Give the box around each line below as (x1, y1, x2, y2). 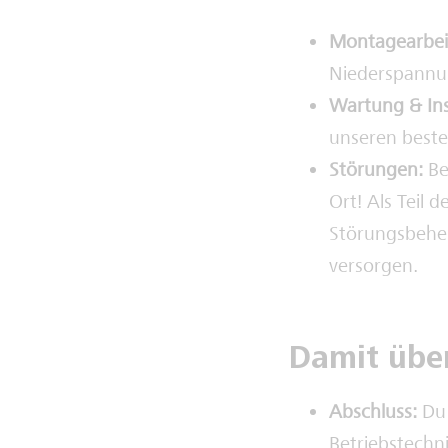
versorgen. (329, 254, 423, 278)
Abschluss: (329, 400, 417, 424)
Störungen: (329, 158, 423, 182)
